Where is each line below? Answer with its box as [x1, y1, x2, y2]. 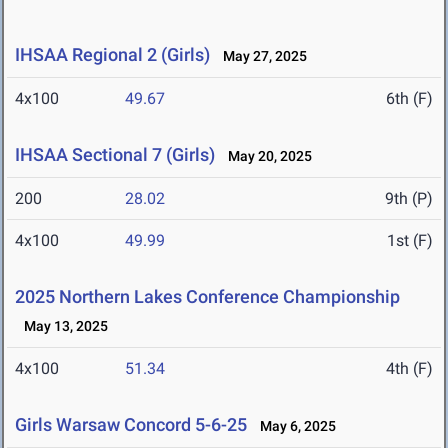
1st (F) [387, 231, 433, 251]
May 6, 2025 [251, 418, 336, 435]
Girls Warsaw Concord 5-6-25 [15, 414, 247, 436]
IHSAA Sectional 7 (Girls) [15, 144, 215, 166]
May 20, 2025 [219, 148, 312, 165]
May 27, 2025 [214, 48, 307, 65]
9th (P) [385, 189, 433, 209]
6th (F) [386, 89, 433, 109]
